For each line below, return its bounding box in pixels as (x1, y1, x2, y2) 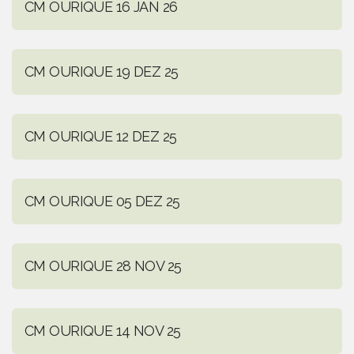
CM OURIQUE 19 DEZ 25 (24, 63, 179, 81)
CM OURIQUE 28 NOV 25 (24, 258, 182, 275)
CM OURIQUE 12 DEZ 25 (24, 128, 177, 145)
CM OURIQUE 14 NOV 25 (24, 322, 181, 340)
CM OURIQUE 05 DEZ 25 (24, 193, 180, 210)
